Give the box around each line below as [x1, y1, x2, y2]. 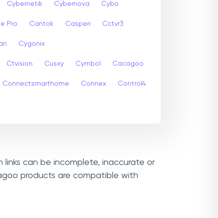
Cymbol [75, 60, 101, 67]
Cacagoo [112, 60, 144, 67]
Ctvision [6, 60, 33, 67]
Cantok [29, 20, 54, 27]
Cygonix [18, 40, 45, 47]
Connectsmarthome [2, 80, 69, 87]
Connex [81, 80, 106, 87]
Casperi [65, 20, 91, 27]
